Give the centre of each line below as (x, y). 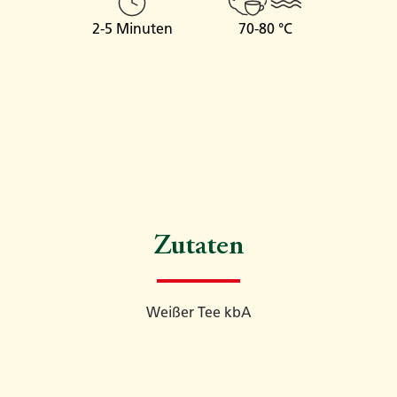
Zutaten (198, 248)
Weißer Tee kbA (198, 313)
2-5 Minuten (132, 29)
